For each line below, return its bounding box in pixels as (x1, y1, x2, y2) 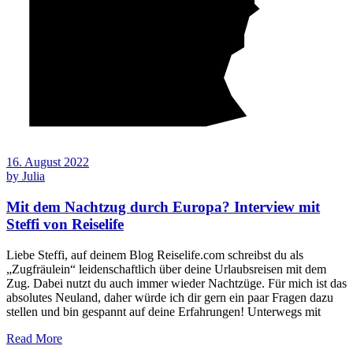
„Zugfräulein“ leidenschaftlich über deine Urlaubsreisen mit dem (6, 262, 326, 276)
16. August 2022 (6, 155, 89, 169)
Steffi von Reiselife (6, 215, 124, 232)
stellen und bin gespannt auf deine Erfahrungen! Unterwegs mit (6, 304, 321, 318)
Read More (6, 331, 62, 345)
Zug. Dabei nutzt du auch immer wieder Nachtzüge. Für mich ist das (6, 276, 347, 290)
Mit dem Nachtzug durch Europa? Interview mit (6, 198, 320, 215)
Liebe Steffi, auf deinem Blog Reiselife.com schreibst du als (6, 247, 303, 262)
